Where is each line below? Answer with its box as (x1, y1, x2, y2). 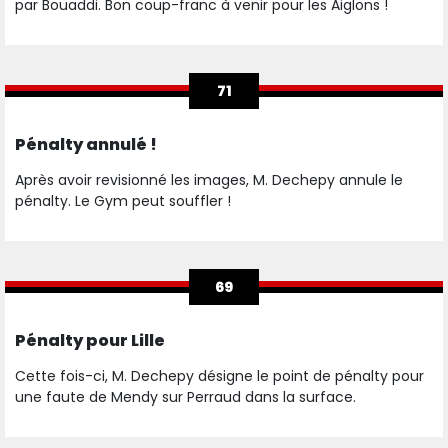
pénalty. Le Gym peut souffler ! (15, 191, 231, 212)
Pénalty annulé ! (15, 133, 157, 157)
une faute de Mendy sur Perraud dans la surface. (15, 387, 360, 408)
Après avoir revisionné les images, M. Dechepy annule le (15, 170, 403, 191)
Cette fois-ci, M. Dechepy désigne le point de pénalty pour (15, 366, 424, 387)
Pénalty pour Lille (15, 329, 165, 353)
